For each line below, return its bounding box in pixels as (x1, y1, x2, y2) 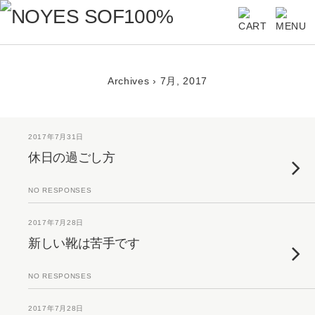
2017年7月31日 (28, 133, 84, 141)
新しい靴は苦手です (28, 236, 140, 250)
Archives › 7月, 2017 (107, 75, 208, 86)
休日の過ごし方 (28, 150, 115, 165)
